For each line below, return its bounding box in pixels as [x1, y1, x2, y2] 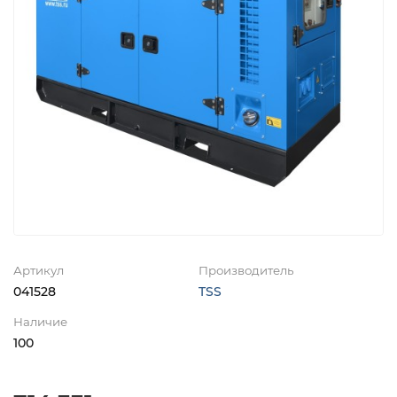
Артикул [13, 262, 64, 277]
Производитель [198, 262, 293, 277]
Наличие [13, 314, 67, 329]
